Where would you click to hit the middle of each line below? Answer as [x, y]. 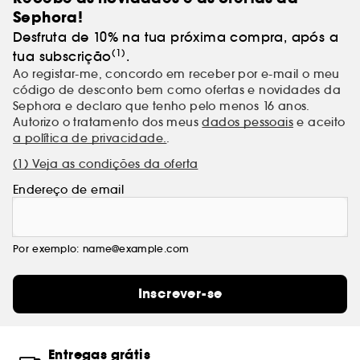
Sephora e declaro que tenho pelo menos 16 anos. [162, 106]
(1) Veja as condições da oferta [106, 164]
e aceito [319, 123]
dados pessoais [248, 123]
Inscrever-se [180, 294]
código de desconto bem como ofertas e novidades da [177, 90]
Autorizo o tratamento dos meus [108, 123]
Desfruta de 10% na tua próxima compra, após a [176, 37]
